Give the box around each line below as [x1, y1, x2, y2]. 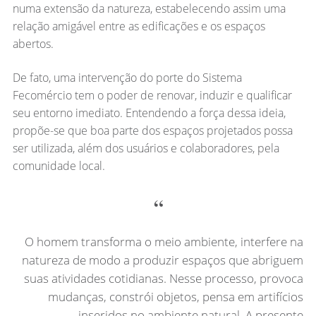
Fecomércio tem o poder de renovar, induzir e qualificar [12, 87, 292, 103]
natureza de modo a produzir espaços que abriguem [22, 252, 304, 269]
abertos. [12, 35, 54, 51]
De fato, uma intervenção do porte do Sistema [12, 69, 242, 85]
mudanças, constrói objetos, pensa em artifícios [48, 288, 304, 305]
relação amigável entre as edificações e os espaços [12, 18, 265, 34]
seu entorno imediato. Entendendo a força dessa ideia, [12, 104, 286, 121]
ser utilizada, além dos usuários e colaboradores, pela [12, 140, 279, 156]
